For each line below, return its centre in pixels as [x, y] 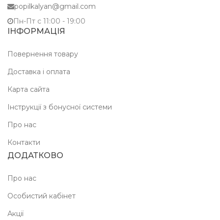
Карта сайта [28, 90]
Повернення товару [43, 54]
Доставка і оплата [39, 72]
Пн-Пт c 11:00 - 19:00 [49, 21]
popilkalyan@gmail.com [55, 7]
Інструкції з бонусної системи [60, 107]
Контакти [24, 143]
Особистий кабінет [41, 196]
